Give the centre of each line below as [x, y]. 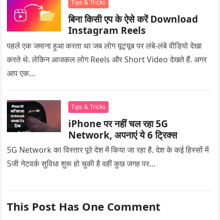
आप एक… [21, 73]
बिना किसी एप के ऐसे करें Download [133, 19]
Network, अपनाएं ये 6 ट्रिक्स [123, 135]
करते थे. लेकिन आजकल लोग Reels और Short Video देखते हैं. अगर [107, 59]
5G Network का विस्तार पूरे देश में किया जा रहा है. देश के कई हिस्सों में [108, 150]
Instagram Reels [107, 30]
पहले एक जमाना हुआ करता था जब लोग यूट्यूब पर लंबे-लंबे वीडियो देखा [105, 45]
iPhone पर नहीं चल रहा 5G [118, 123]
